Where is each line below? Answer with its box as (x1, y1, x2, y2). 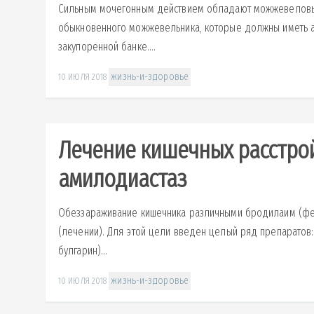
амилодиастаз (58, 163, 186, 194)
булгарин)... (58, 244, 108, 258)
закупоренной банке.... (58, 40, 156, 54)
